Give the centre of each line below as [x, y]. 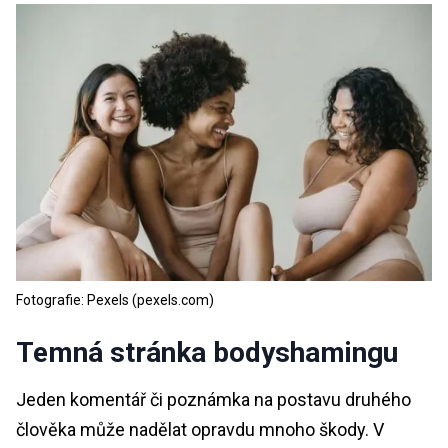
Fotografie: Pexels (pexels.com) [115, 299]
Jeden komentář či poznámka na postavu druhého [213, 399]
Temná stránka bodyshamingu [207, 352]
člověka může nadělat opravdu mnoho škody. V [200, 429]
